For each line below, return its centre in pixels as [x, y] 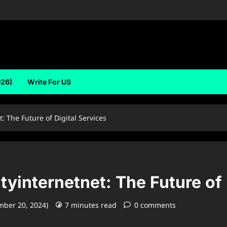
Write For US [49, 82]
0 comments [155, 205]
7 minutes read [91, 205]
